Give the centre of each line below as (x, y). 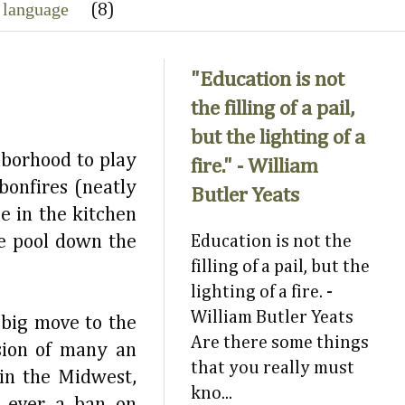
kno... (212, 393)
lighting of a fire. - (262, 292)
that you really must (273, 368)
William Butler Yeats (272, 317)
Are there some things (280, 343)
